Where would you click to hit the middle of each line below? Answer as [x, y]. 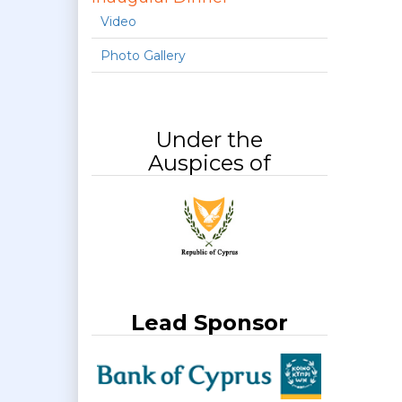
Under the [210, 140]
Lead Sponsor [209, 323]
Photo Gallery [143, 56]
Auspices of [209, 163]
